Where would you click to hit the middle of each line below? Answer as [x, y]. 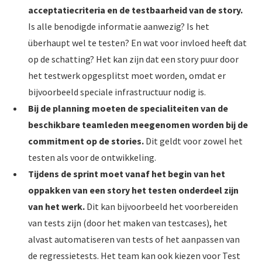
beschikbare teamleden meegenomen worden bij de [138, 125]
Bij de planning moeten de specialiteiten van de [128, 108]
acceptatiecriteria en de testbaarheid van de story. [135, 10]
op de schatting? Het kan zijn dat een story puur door [133, 59]
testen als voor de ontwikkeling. [92, 157]
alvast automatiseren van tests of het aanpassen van [134, 239]
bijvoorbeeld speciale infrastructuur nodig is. [117, 92]
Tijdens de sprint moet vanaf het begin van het [127, 174]
